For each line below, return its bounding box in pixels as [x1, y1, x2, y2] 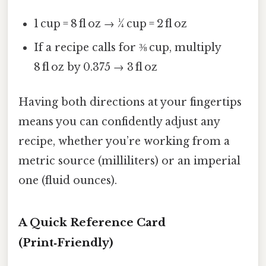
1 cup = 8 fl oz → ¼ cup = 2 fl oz [34, 17, 188, 30]
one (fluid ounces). [18, 174, 117, 188]
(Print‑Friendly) [18, 235, 113, 249]
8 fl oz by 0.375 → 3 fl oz [34, 60, 158, 74]
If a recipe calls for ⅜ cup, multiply [34, 40, 221, 54]
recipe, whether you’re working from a [18, 135, 230, 148]
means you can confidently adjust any [18, 115, 220, 129]
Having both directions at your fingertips [18, 96, 242, 109]
